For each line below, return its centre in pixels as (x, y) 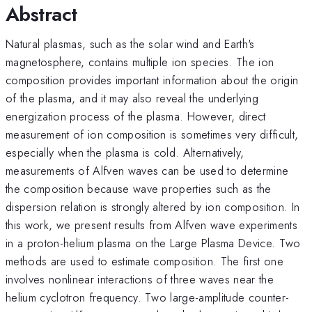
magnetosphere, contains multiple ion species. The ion (140, 62)
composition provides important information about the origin (152, 80)
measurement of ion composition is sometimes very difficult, (152, 134)
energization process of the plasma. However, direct (136, 116)
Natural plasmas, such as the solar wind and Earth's (130, 44)
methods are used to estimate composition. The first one (145, 261)
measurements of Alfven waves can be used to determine (147, 170)
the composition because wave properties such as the (139, 188)
